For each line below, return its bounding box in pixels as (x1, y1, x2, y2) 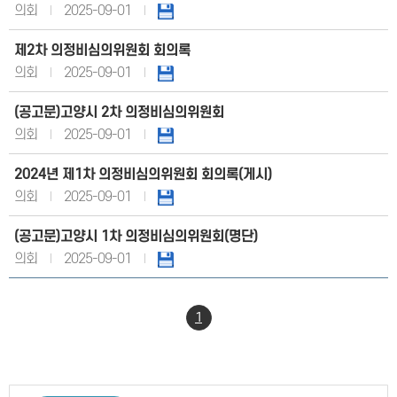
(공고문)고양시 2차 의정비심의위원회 (14, 105, 224, 121)
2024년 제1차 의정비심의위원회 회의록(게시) (14, 167, 272, 183)
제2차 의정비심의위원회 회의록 (14, 43, 191, 58)
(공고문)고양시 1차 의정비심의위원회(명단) (14, 229, 258, 245)
